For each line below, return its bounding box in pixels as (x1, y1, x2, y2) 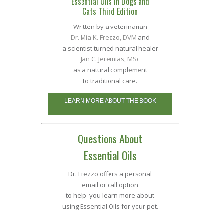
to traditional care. (83, 76, 137, 85)
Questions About (78, 131, 142, 146)
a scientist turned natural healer (62, 44, 158, 53)
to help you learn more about (66, 191, 154, 200)
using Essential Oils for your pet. (62, 202, 158, 211)
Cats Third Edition (82, 5, 137, 17)
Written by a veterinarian (73, 22, 147, 31)
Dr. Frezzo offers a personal (68, 169, 152, 178)
